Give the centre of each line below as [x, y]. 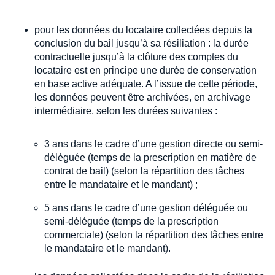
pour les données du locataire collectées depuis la [143, 29]
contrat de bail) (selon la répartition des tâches [144, 171]
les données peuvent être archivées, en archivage [142, 97]
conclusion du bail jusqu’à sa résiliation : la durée [141, 43]
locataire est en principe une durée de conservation [145, 70]
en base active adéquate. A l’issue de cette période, [146, 83]
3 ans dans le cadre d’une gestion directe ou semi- [153, 144]
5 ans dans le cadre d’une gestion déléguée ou [146, 207]
